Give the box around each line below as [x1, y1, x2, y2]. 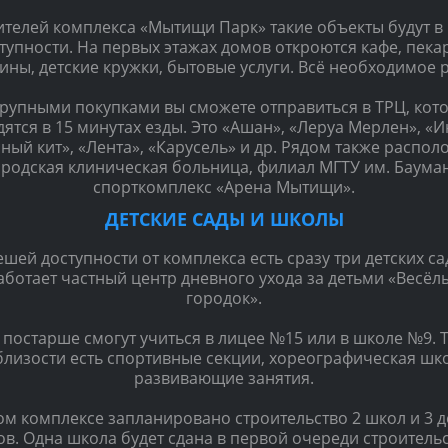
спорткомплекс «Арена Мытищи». [93, 175, 355, 198]
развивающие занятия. [134, 366, 314, 389]
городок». [186, 286, 262, 309]
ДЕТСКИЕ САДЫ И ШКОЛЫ [104, 205, 344, 231]
